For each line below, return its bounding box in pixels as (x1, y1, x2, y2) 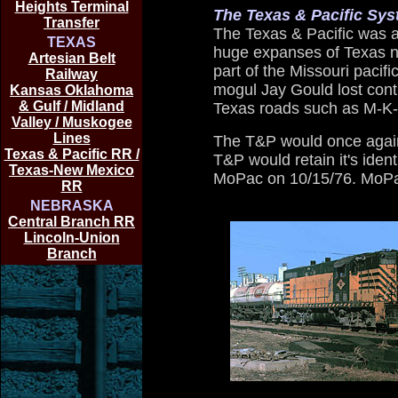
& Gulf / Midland (19, 99, 124, 114)
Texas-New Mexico (9, 163, 134, 178)
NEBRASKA (29, 198, 114, 213)
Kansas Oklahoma (10, 83, 133, 98)
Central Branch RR (8, 214, 135, 229)
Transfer (44, 15, 99, 30)
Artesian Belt (28, 51, 115, 66)
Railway (45, 67, 98, 82)
